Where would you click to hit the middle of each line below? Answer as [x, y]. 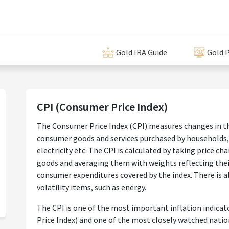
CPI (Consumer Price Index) [102, 107]
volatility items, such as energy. [91, 187]
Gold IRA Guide [142, 52]
